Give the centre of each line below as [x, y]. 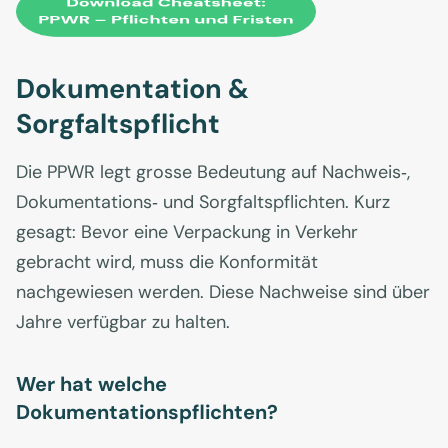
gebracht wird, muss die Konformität [167, 262]
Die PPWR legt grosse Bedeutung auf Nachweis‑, [213, 172]
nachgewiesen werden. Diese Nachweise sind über [223, 292]
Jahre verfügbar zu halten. [123, 322]
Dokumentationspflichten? [147, 412]
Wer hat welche [91, 384]
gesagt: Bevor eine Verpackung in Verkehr [187, 232]
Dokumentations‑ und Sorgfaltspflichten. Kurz [203, 202]
